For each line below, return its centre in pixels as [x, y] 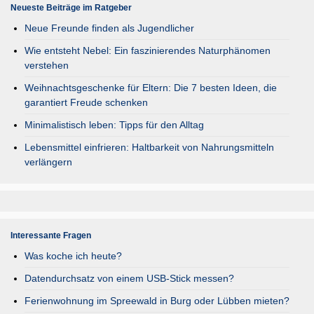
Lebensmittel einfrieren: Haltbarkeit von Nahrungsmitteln [149, 147]
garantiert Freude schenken [86, 102]
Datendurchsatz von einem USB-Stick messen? [129, 278]
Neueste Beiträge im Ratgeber [71, 8]
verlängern [48, 162]
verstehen [47, 65]
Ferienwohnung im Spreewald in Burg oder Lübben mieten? [157, 301]
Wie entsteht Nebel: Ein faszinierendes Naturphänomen [148, 50]
